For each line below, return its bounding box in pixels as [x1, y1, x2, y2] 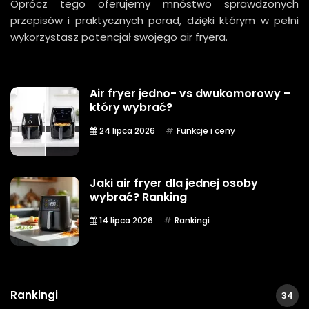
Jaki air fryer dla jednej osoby [90, 175, 258, 191]
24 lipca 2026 [97, 124, 155, 137]
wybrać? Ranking [90, 188, 187, 205]
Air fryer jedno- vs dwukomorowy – [90, 85, 291, 101]
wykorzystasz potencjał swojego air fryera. [10, 29, 228, 44]
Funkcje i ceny [177, 124, 235, 137]
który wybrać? [90, 99, 172, 115]
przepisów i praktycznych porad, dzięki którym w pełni [10, 12, 299, 28]
